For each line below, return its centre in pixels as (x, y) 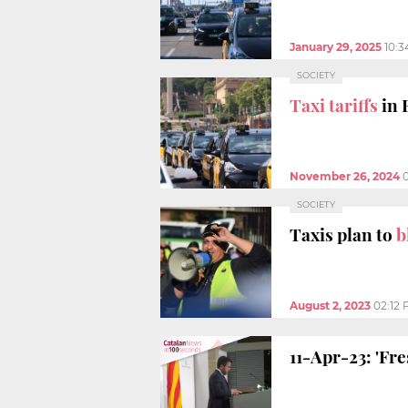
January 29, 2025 (336, 46)
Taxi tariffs (334, 104)
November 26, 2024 (345, 176)
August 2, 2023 (330, 305)
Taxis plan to (343, 234)
